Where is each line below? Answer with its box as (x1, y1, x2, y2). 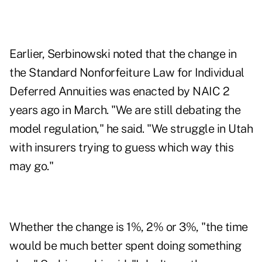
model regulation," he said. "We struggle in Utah (9, 122, 253, 136)
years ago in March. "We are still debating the (9, 103, 240, 118)
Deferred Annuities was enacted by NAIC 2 (9, 84, 229, 99)
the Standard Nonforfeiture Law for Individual (9, 65, 244, 80)
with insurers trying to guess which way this (9, 140, 233, 155)
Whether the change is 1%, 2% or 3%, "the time (9, 220, 248, 235)
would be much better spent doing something (9, 239, 241, 253)
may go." (9, 159, 53, 174)
